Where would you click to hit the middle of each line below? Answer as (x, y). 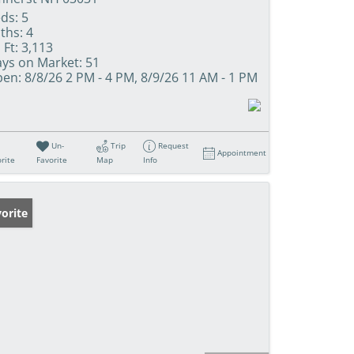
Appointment (242, 152)
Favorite (52, 159)
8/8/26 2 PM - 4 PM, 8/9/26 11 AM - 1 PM (139, 77)
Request (174, 145)
